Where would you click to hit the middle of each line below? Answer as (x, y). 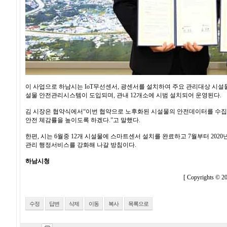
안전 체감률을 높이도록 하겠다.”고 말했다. (83, 120)
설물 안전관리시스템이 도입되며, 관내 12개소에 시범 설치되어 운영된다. (123, 95)
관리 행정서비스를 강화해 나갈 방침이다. (81, 145)
